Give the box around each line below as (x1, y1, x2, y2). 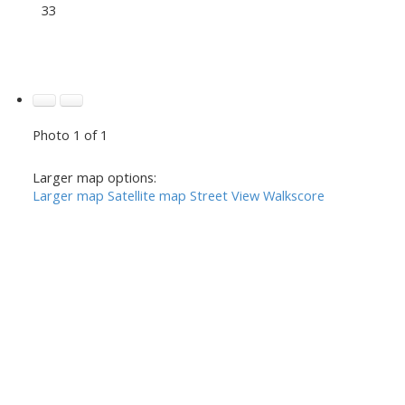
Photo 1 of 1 (32, 125, 108, 144)
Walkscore (262, 185, 325, 204)
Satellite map (107, 185, 186, 204)
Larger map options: (32, 167, 156, 186)
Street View (189, 185, 259, 204)
